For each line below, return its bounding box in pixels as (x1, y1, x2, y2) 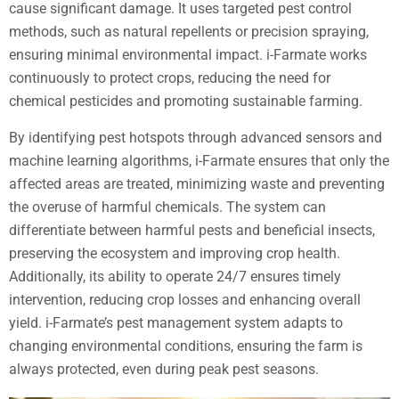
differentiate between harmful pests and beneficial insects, (9, 222, 375, 239)
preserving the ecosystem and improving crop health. (9, 245, 340, 262)
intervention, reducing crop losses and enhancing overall (9, 291, 361, 308)
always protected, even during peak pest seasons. (9, 361, 319, 378)
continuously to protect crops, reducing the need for (9, 69, 330, 86)
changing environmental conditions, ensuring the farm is (9, 338, 362, 354)
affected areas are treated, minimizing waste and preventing (9, 175, 385, 192)
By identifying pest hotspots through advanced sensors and (9, 129, 382, 146)
